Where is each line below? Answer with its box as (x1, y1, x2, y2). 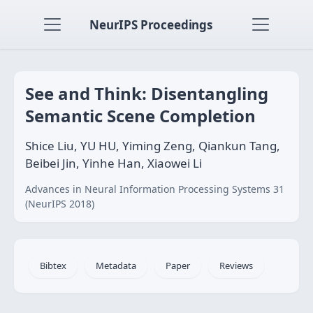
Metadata (96, 259, 136, 272)
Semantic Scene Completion (25, 104, 256, 127)
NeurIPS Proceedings (89, 16, 212, 33)
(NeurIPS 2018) (25, 197, 94, 210)
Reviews (219, 259, 253, 272)
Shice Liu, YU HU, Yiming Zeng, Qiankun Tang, (25, 138, 280, 154)
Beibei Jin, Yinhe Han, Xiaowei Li (25, 155, 202, 171)
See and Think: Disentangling (25, 82, 268, 105)
